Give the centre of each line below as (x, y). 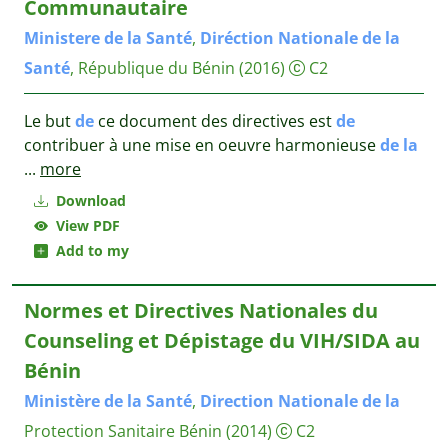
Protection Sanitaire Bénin (125, 431)
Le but (49, 121)
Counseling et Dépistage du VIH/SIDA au (222, 340)
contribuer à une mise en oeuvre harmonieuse (202, 145)
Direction (237, 401)
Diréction (237, 38)
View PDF (84, 225)
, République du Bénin (154, 68)
